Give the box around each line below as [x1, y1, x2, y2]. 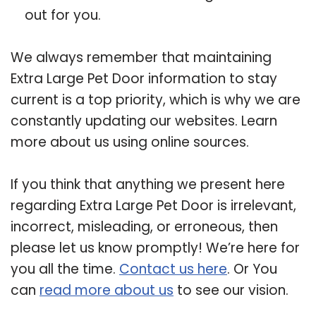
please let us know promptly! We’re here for [11, 238, 300, 257]
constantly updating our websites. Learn [11, 111, 277, 130]
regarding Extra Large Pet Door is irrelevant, [11, 195, 296, 215]
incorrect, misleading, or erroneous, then [11, 217, 278, 236]
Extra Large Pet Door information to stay [11, 68, 277, 88]
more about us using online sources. [11, 132, 249, 152]
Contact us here [119, 259, 227, 279]
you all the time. [11, 259, 119, 279]
